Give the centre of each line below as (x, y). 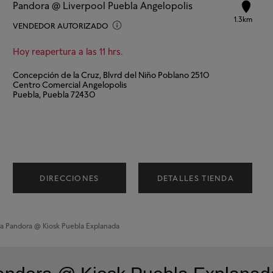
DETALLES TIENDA (196, 178)
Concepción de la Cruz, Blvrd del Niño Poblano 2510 (111, 74)
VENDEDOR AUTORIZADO (60, 25)
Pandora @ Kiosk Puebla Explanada (62, 225)
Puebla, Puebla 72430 (54, 94)
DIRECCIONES (69, 178)
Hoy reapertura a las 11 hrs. (67, 51)
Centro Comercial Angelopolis (69, 84)
